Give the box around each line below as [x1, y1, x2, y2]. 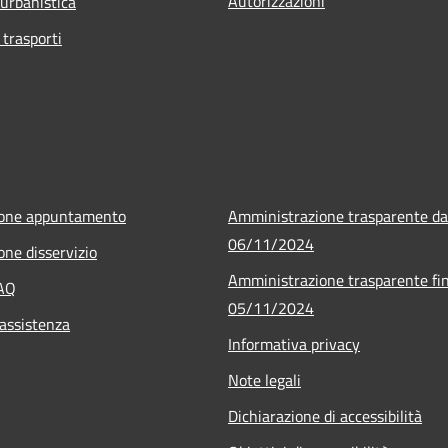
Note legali [228, 367, 301, 392]
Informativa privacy [228, 331, 360, 356]
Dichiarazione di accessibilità [228, 403, 422, 428]
